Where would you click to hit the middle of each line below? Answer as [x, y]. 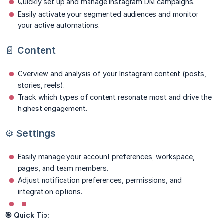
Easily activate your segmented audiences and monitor [108, 14]
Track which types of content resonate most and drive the [115, 97]
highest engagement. [52, 109]
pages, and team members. [63, 168]
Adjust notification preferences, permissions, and [100, 180]
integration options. [50, 192]
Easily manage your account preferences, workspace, [106, 157]
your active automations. [59, 25]
